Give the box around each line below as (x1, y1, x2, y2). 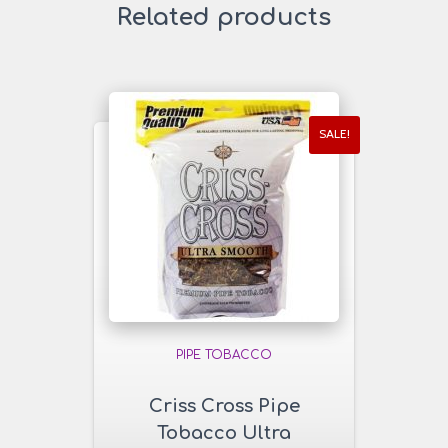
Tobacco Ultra (157, 422, 291, 443)
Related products (117, 3, 331, 31)
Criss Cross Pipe (148, 395, 300, 416)
